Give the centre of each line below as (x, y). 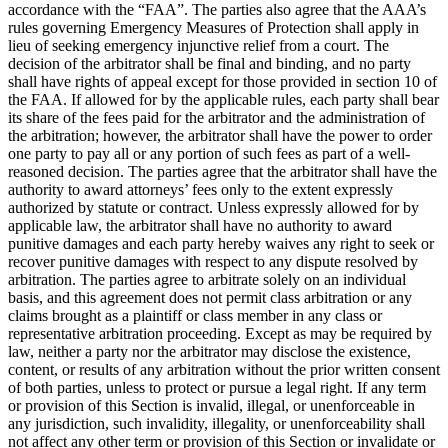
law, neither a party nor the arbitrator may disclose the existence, (209, 352)
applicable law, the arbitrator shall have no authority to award (200, 226)
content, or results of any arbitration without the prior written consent (224, 370)
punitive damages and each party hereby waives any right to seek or (221, 244)
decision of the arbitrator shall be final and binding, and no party (209, 64)
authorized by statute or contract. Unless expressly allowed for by (213, 208)
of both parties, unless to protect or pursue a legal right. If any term (217, 388)
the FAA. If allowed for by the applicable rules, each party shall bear (223, 100)
